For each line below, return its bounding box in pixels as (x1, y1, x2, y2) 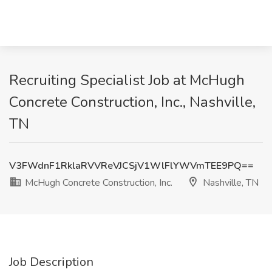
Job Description (9, 254, 93, 270)
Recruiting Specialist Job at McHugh (9, 70, 245, 90)
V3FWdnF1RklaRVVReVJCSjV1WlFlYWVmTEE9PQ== (9, 159, 254, 172)
